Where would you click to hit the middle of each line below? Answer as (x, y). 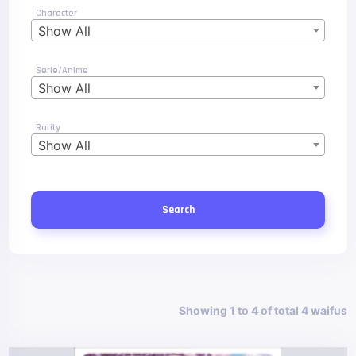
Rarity (48, 128)
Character (57, 13)
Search (178, 210)
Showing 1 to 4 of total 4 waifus (263, 310)
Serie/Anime (62, 70)
